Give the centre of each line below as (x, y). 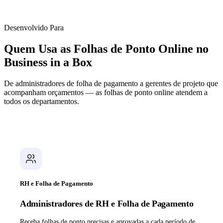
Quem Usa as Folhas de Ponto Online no (106, 49)
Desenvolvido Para (34, 28)
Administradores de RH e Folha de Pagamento (107, 204)
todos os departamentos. (42, 102)
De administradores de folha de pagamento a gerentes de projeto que (111, 84)
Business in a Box (48, 62)
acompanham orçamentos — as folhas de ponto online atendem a (106, 93)
